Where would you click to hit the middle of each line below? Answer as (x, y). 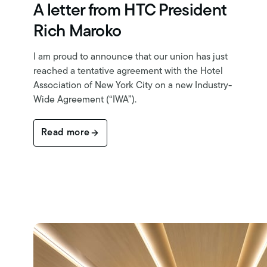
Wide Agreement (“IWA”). (85, 100)
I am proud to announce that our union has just (131, 57)
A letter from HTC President (130, 11)
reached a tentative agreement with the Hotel (128, 71)
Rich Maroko (77, 32)
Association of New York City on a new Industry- (133, 86)
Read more (66, 133)
